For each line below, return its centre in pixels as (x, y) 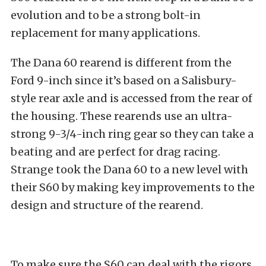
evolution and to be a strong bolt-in (106, 15)
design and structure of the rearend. (107, 205)
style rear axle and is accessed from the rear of (132, 98)
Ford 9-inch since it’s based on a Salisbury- (124, 80)
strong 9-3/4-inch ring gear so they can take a (132, 134)
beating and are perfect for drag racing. (115, 151)
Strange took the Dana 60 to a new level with (129, 169)
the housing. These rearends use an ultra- (122, 116)
